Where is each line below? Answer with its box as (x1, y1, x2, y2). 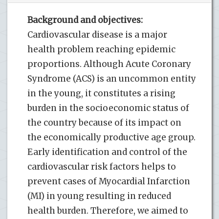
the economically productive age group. (27, 131, 196, 143)
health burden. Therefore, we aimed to (27, 205, 188, 216)
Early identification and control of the (27, 146, 187, 157)
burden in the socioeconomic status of (27, 102, 189, 113)
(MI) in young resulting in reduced (27, 190, 171, 201)
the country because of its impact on (27, 117, 181, 128)
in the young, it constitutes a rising (27, 88, 175, 99)
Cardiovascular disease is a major (27, 29, 167, 40)
